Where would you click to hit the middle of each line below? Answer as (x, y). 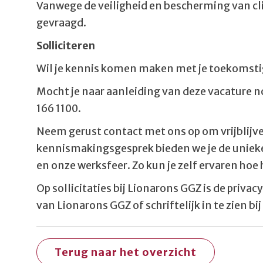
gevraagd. (61, 23)
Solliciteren (66, 46)
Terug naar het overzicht (126, 252)
